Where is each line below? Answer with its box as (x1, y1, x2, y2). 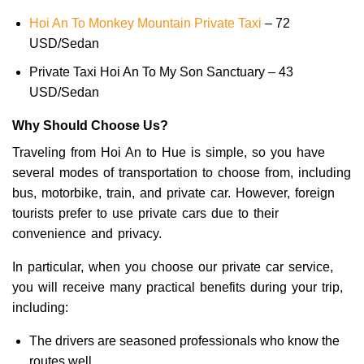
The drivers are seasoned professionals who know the (28, 334, 340, 349)
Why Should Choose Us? (12, 118, 168, 132)
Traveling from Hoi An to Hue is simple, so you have (12, 145, 325, 160)
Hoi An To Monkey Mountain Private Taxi (28, 16, 262, 31)
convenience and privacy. (12, 227, 162, 241)
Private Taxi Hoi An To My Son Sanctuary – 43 (28, 64, 293, 79)
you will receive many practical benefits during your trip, (12, 280, 343, 295)
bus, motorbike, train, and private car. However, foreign (12, 186, 335, 201)
